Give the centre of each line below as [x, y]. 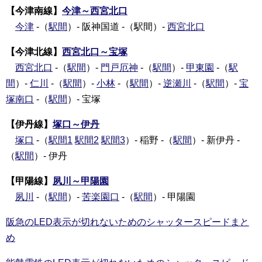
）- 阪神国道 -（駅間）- [117, 27]
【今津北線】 [34, 52]
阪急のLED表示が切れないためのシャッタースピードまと [127, 222]
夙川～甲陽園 [81, 181]
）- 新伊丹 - [216, 140]
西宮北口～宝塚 [95, 52]
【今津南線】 [34, 11]
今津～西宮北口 [95, 11]
